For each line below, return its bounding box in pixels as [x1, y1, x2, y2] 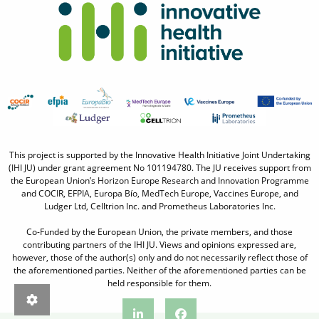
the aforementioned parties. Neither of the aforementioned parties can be [13, 264, 306, 277]
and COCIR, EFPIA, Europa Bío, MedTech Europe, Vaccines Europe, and [21, 187, 298, 200]
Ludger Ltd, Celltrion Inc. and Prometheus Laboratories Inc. [43, 200, 276, 213]
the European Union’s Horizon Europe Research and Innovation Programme [10, 174, 309, 187]
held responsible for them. [108, 277, 211, 290]
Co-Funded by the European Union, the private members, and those [26, 226, 293, 239]
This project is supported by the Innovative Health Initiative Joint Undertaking [9, 149, 310, 162]
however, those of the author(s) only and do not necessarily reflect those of [11, 251, 308, 264]
